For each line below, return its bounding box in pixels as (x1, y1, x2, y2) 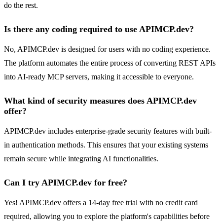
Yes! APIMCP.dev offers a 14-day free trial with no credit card (4, 198, 198, 207)
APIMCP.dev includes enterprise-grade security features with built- (4, 127, 212, 136)
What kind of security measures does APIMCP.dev (4, 96, 197, 106)
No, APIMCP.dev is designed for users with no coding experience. (4, 45, 211, 54)
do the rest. (4, 1, 38, 10)
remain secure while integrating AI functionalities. (4, 154, 158, 163)
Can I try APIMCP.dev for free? (4, 178, 127, 188)
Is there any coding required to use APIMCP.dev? (4, 24, 194, 35)
